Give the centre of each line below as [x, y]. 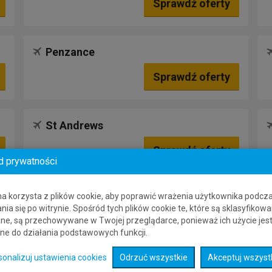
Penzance [70, 52]
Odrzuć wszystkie [154, 257]
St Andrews [74, 125]
